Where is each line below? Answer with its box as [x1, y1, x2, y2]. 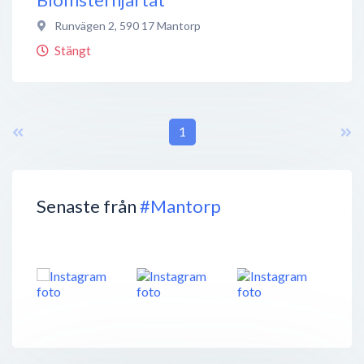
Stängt [54, 42, 91, 58]
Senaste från [37, 194, 140, 217]
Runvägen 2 [54, 18, 115, 32]
